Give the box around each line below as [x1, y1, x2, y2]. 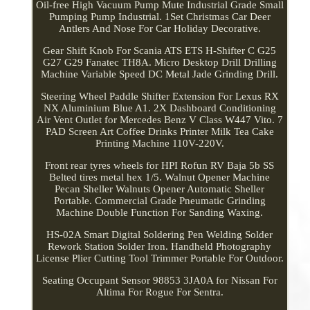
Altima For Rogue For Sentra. [95, 286, 224, 298]
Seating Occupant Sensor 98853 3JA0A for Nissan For [42, 274, 277, 286]
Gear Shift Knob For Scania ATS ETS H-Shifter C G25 [43, 44, 277, 56]
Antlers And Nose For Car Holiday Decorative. [58, 22, 261, 34]
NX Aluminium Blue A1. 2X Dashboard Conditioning [43, 102, 276, 113]
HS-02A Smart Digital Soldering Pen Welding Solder [46, 228, 273, 240]
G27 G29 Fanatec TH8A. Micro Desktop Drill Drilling [42, 56, 277, 68]
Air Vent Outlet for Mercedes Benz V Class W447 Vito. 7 [36, 113, 283, 125]
